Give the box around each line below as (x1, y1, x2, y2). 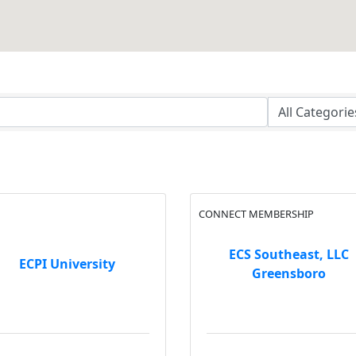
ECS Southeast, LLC (229, 245, 349, 263)
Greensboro (252, 264, 326, 282)
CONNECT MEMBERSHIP (199, 207, 314, 221)
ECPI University (19, 254, 115, 273)
